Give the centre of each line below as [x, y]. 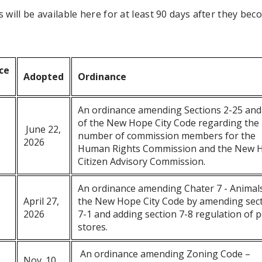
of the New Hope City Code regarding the [169, 123]
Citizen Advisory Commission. [142, 162]
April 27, [42, 201]
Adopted [44, 77]
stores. [94, 227]
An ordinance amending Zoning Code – [164, 254]
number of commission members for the [167, 136]
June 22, [42, 130]
